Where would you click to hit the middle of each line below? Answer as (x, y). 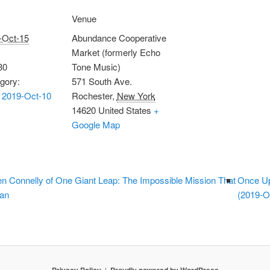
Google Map (96, 124)
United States (124, 110)
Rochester (92, 95)
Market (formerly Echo (116, 52)
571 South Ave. (102, 81)
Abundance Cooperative (119, 37)
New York (136, 95)
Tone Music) (96, 66)
